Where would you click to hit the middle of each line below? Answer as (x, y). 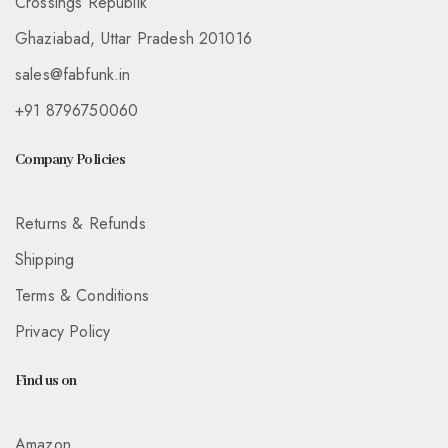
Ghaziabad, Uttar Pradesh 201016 (133, 39)
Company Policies (70, 160)
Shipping (45, 260)
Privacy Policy (63, 332)
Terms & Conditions (82, 296)
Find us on (46, 381)
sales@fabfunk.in (73, 75)
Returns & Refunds (80, 224)
